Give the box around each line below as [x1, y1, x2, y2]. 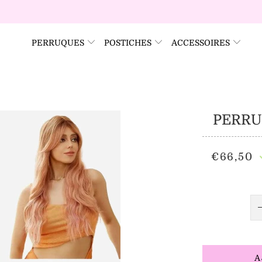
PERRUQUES [31, 38, 87, 47]
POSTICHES [104, 38, 154, 47]
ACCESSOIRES [171, 38, 233, 47]
